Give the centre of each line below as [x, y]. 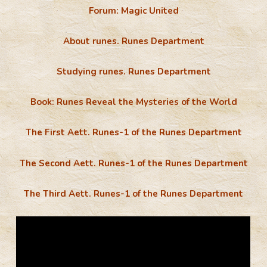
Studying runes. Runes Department [133, 72]
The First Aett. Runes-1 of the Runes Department [133, 133]
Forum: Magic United [133, 11]
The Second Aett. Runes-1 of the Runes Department [133, 163]
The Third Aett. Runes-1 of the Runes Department [133, 193]
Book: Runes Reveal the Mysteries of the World [133, 102]
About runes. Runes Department [133, 41]
